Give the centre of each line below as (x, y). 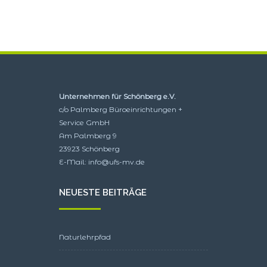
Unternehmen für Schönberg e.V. (117, 96)
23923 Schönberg (89, 148)
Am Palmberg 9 (88, 135)
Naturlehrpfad (85, 237)
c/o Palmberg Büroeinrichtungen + (121, 109)
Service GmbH (84, 122)
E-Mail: (74, 162)
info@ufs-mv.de (117, 162)
